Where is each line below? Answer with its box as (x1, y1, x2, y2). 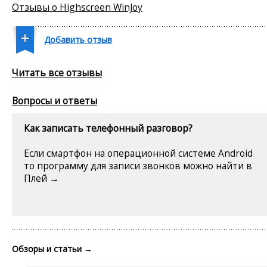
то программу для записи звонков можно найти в (24, 159, 252, 172)
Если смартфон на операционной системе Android (24, 146, 253, 160)
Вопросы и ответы (12, 94, 97, 107)
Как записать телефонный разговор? (24, 121, 193, 135)
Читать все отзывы (12, 66, 102, 79)
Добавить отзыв (44, 33, 112, 45)
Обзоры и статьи (12, 243, 84, 254)
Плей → (24, 171, 59, 185)
